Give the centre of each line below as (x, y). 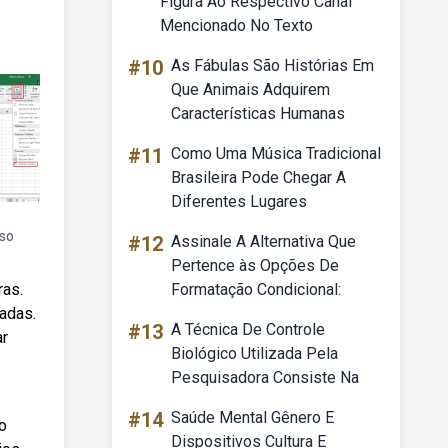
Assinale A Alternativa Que (263, 241)
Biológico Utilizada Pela (254, 353)
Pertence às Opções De (255, 265)
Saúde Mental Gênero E (252, 417)
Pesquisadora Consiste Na (265, 377)
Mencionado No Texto (236, 25)
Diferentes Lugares (239, 201)
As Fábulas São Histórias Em (272, 65)
